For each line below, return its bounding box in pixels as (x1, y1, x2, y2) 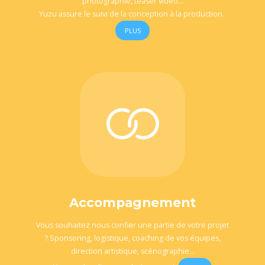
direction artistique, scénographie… (70, 246, 195, 257)
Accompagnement (69, 195, 196, 210)
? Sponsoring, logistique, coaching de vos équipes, (44, 233, 221, 244)
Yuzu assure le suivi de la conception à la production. (39, 9, 226, 20)
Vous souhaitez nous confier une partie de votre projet (36, 220, 229, 231)
